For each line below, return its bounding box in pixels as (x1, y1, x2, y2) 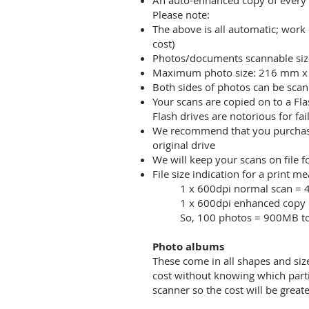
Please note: (152, 8, 210, 21)
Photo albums (152, 239, 224, 254)
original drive (152, 138, 215, 152)
